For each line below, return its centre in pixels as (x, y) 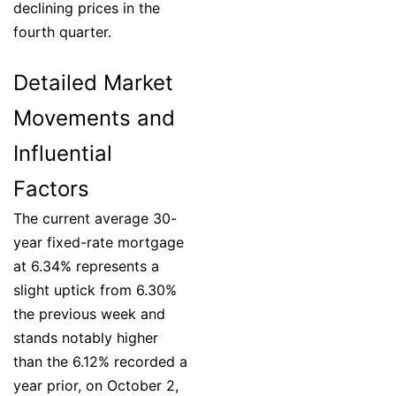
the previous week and (89, 314)
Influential (63, 154)
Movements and (94, 118)
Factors (51, 189)
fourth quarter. (62, 32)
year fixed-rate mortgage (99, 243)
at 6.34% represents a (86, 267)
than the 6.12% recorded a (100, 362)
